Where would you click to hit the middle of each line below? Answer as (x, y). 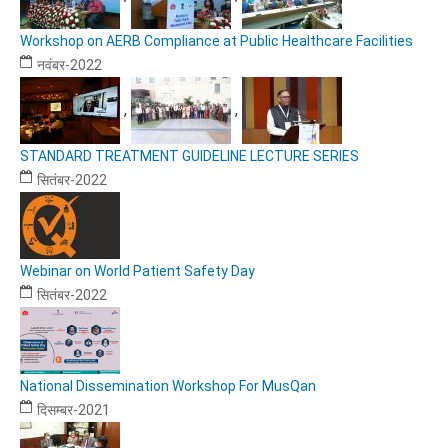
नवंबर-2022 (69, 66)
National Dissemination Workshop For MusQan (168, 386)
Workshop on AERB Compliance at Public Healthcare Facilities (216, 41)
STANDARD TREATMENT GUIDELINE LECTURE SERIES (189, 156)
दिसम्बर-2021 (73, 411)
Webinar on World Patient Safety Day (137, 271)
